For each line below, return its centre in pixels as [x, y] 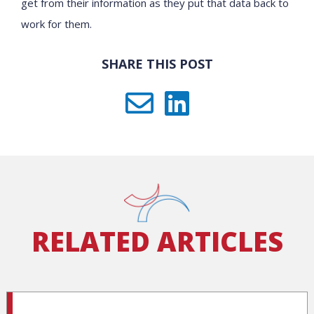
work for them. [56, 24]
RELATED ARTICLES [157, 241]
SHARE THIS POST [157, 64]
